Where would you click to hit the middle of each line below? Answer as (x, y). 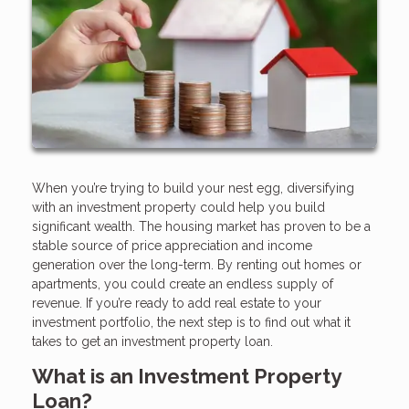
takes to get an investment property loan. (152, 341)
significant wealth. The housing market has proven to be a (201, 226)
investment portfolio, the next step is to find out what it (191, 322)
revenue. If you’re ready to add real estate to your (177, 303)
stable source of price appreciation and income (172, 245)
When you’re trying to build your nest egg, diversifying (193, 188)
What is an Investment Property (186, 376)
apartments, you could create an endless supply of (183, 283)
